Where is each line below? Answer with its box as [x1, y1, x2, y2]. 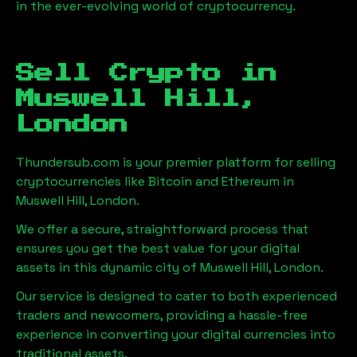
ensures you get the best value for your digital [16, 240, 300, 257]
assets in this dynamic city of [16, 259, 197, 276]
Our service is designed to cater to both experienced [16, 288, 337, 304]
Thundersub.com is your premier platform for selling [16, 154, 335, 171]
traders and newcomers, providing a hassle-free [16, 307, 308, 324]
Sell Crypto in [16, 64, 277, 83]
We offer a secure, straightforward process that [16, 221, 308, 237]
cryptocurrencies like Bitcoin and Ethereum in [16, 173, 294, 190]
